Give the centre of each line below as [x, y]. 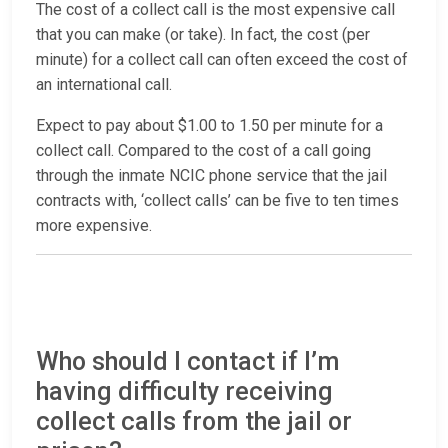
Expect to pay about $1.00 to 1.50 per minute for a [209, 126]
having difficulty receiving [184, 392]
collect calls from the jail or [194, 422]
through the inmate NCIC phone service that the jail [211, 176]
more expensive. [94, 226]
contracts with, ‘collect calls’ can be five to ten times [217, 201]
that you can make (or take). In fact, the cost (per [203, 35]
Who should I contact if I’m [188, 362]
